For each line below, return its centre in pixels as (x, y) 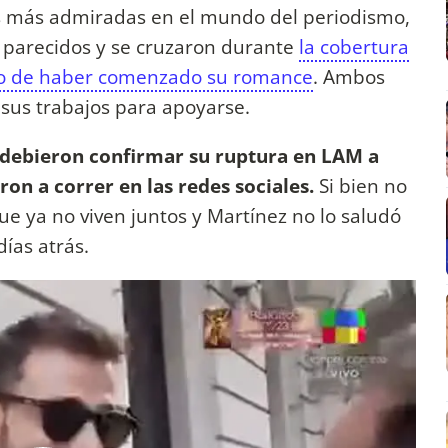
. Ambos (349, 77)
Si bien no (360, 186)
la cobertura (354, 47)
